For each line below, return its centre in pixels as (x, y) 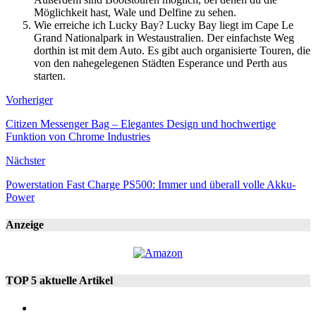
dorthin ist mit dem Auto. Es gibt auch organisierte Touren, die (172, 50)
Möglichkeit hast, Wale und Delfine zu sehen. (135, 12)
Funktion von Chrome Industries (78, 136)
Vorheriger (29, 99)
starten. (50, 75)
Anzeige (25, 225)
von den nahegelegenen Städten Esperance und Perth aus (160, 63)
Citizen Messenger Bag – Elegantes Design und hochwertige (141, 123)
